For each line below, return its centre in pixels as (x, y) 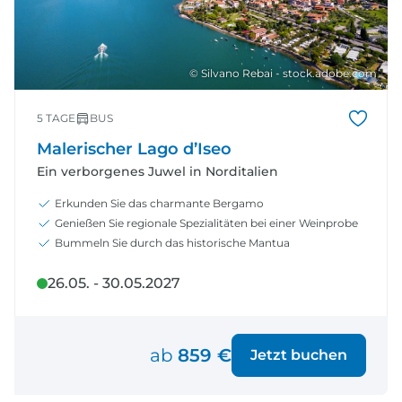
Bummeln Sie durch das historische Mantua (172, 242)
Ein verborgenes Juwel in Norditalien (157, 171)
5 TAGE (56, 118)
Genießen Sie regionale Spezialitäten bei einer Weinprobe (206, 223)
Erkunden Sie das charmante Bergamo (159, 203)
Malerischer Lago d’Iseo (134, 149)
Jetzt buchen (299, 354)
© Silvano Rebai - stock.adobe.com (283, 73)
